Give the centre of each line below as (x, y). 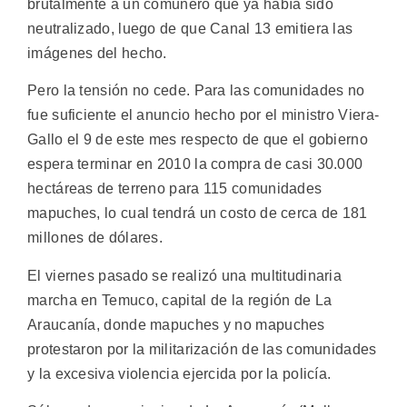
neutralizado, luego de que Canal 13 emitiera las (190, 28)
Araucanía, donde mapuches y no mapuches (176, 324)
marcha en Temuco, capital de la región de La (180, 300)
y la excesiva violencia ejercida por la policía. (179, 373)
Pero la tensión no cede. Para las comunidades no (196, 91)
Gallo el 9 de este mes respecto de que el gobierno (198, 140)
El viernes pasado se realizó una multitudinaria (185, 275)
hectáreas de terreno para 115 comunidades (175, 189)
